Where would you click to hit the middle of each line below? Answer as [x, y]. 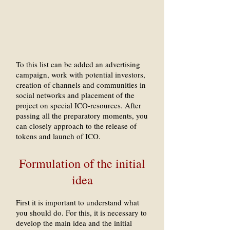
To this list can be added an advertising [78, 64]
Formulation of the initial [82, 163]
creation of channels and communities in [81, 85]
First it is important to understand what [78, 202]
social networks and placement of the [75, 95]
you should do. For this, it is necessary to [81, 213]
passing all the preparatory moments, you [82, 116]
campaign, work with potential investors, [81, 74]
